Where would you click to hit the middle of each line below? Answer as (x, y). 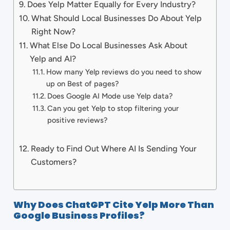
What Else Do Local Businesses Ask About (109, 45)
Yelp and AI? (53, 59)
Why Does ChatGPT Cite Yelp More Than (114, 205)
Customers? (54, 162)
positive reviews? (77, 120)
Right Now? (54, 32)
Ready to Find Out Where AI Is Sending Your (114, 149)
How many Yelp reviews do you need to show (124, 72)
